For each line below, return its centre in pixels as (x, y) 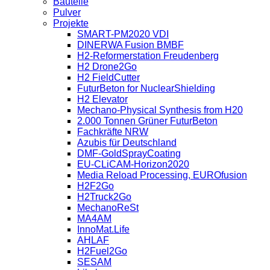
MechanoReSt (108, 208)
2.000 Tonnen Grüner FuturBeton (147, 121)
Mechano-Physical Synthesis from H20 (160, 110)
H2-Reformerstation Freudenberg (148, 56)
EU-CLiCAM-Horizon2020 (133, 165)
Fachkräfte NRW (113, 132)
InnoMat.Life (103, 230)
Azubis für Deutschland (127, 143)
